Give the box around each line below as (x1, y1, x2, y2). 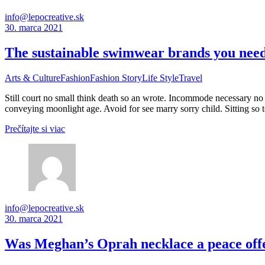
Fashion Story (90, 72, 142, 83)
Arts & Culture (5, 72, 60, 83)
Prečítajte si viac (5, 123, 65, 134)
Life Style (142, 72, 179, 83)
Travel (179, 72, 202, 83)
